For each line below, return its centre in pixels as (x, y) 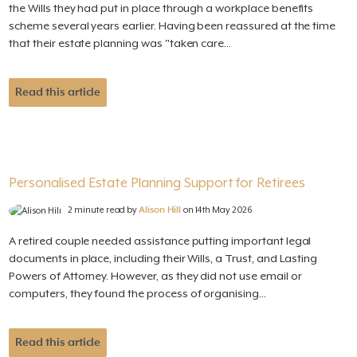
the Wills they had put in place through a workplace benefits (161, 8)
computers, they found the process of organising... (137, 294)
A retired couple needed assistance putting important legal (160, 241)
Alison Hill (160, 210)
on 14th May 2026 (217, 210)
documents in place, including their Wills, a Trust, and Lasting (163, 259)
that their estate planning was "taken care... (120, 43)
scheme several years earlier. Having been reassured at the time (173, 26)
